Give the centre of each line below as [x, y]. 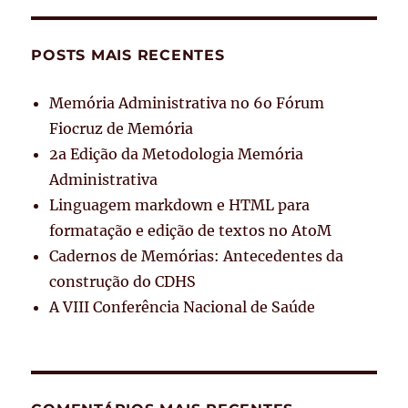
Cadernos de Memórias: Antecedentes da [197, 255]
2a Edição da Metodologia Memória [177, 153]
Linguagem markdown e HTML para [180, 204]
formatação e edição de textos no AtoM [191, 230]
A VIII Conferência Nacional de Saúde [183, 306]
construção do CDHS [123, 281]
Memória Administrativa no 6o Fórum [187, 102]
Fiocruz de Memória [122, 128]
